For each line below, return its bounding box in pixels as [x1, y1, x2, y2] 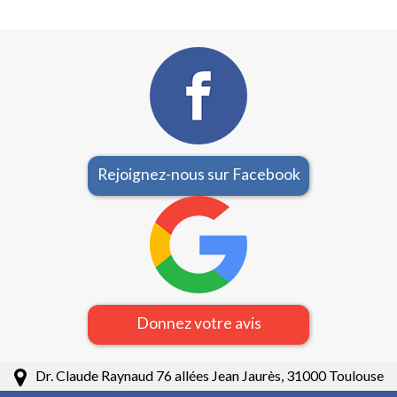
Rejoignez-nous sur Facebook [97, 165, 300, 184]
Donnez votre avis [136, 314, 261, 333]
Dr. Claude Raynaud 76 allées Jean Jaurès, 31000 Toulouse [35, 367, 384, 385]
